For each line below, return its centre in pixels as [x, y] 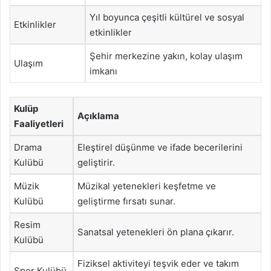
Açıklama [98, 116]
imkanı [103, 71]
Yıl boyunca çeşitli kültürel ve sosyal [167, 17]
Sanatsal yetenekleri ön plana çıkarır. [156, 232]
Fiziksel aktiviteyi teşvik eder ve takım [158, 263]
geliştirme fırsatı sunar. [126, 201]
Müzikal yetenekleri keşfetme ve [147, 186]
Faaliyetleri [39, 123]
